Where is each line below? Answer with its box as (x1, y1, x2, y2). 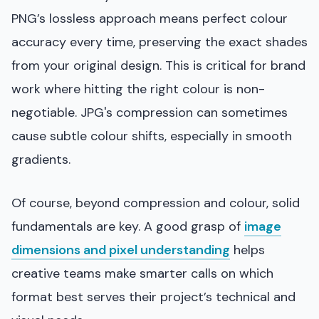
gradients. (11, 150, 70, 168)
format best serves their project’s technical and (11, 288, 296, 305)
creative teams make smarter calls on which (11, 264, 273, 282)
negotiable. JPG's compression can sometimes (11, 103, 288, 121)
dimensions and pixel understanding (11, 241, 230, 258)
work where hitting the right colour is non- (11, 80, 265, 98)
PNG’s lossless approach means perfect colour (11, 9, 288, 27)
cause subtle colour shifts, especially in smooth (11, 127, 292, 145)
